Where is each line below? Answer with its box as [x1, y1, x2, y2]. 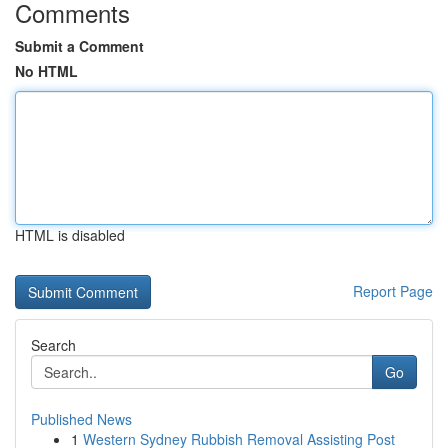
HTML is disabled [15, 225, 125, 245]
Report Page [353, 281, 433, 301]
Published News [31, 409, 132, 429]
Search [31, 335, 76, 355]
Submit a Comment [15, 36, 144, 56]
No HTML [15, 61, 78, 81]
